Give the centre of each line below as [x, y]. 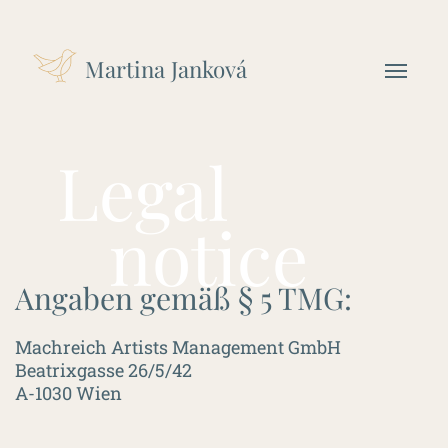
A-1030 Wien [68, 393]
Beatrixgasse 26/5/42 [103, 370]
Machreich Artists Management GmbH [178, 347]
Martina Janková [166, 69]
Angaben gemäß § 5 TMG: [183, 298]
